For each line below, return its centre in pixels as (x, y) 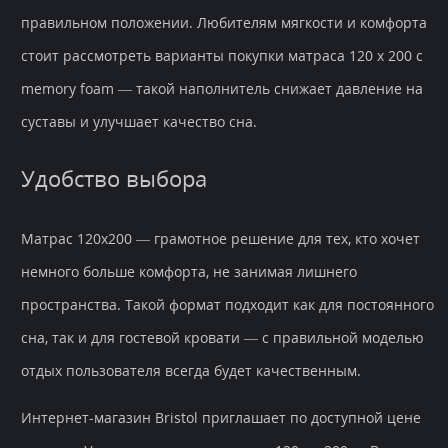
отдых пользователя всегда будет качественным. (193, 371)
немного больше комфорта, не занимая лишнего (189, 272)
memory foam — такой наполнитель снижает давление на (222, 89)
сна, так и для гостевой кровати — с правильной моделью (222, 338)
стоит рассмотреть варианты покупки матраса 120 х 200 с (222, 56)
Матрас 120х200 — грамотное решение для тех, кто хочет (220, 239)
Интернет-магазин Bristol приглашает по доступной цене (221, 418)
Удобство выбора (114, 179)
